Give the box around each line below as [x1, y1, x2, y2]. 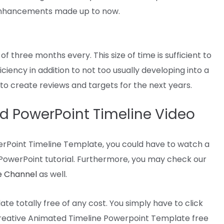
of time [125, 49, 157, 61]
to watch [167, 138, 202, 150]
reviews [39, 79, 69, 91]
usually [113, 64, 139, 76]
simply [125, 197, 151, 209]
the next [133, 79, 166, 91]
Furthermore [77, 153, 128, 165]
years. [166, 79, 192, 91]
